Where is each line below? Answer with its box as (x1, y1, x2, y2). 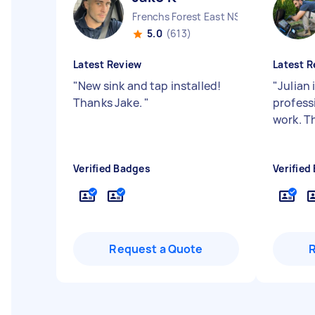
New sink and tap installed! (78, 78, 221, 94)
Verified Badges (73, 162, 150, 175)
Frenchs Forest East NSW (132, 10, 250, 23)
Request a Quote (109, 241, 203, 257)
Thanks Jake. (73, 95, 144, 110)
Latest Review (73, 58, 142, 71)
